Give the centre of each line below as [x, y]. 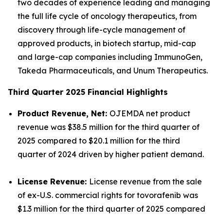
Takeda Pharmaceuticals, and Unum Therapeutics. [113, 71]
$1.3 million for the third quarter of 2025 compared [111, 209]
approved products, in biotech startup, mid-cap [107, 43]
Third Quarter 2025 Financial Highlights [88, 92]
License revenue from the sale [145, 182]
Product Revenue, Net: [64, 113]
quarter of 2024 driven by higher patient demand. [111, 154]
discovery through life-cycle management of [101, 30]
